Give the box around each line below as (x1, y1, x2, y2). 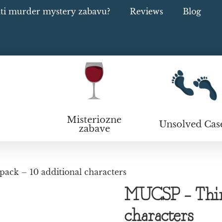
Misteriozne (67, 114, 122, 125)
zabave (78, 123, 110, 134)
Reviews (130, 6, 163, 16)
